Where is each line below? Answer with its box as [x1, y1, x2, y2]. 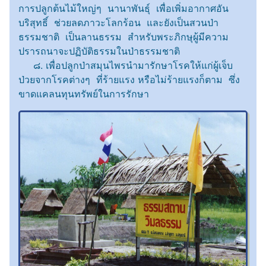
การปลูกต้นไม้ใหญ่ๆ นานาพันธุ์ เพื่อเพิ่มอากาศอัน [18, 2, 229, 14]
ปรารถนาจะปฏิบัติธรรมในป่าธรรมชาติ [18, 45, 180, 57]
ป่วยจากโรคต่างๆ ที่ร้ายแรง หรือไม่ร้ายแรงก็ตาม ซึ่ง [18, 73, 240, 85]
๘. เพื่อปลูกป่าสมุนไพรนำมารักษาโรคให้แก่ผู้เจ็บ [18, 59, 233, 71]
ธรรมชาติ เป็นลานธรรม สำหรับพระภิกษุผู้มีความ [18, 30, 229, 43]
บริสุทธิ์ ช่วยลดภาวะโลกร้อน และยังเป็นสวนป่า [18, 16, 218, 28]
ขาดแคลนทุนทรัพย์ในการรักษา [18, 87, 149, 100]
